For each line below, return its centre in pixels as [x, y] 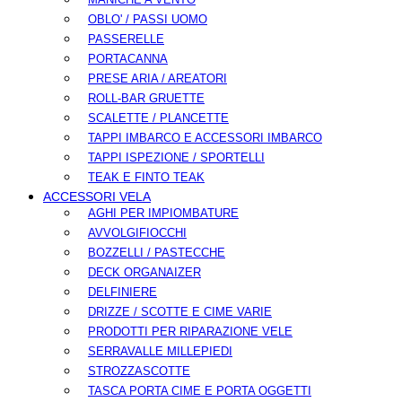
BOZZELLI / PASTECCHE [157, 253]
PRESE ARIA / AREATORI [157, 79]
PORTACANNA [128, 59]
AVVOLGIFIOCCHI [137, 233]
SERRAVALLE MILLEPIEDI [160, 352]
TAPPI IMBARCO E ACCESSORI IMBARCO [205, 138]
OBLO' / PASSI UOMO [148, 20]
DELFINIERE [122, 293]
